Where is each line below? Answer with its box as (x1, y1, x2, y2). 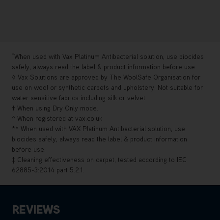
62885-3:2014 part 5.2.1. (12, 165, 84, 174)
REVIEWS (12, 201, 60, 217)
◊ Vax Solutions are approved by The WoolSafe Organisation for (12, 72, 200, 82)
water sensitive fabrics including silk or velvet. (12, 93, 147, 102)
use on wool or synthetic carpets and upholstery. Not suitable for (12, 82, 203, 92)
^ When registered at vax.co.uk (12, 113, 102, 123)
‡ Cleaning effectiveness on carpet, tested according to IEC (12, 155, 187, 164)
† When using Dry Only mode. (12, 103, 98, 112)
